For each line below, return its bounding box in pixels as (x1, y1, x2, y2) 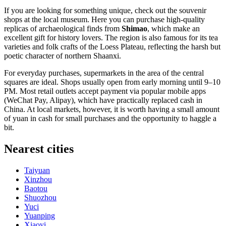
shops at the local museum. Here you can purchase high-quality (4, 15, 205, 24)
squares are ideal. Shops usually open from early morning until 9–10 (4, 78, 220, 87)
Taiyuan (24, 166, 50, 175)
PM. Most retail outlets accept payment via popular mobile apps (4, 87, 206, 96)
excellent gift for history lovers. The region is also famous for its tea (4, 33, 218, 42)
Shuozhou (24, 193, 56, 202)
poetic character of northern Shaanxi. (4, 51, 121, 61)
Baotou (24, 184, 47, 193)
